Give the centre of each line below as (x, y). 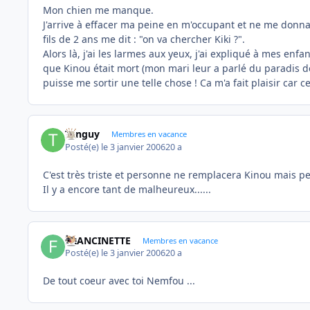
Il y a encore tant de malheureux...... (127, 189)
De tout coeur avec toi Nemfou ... (119, 281)
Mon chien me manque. (98, 10)
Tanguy (83, 134)
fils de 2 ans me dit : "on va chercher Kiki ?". (144, 39)
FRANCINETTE (98, 240)
